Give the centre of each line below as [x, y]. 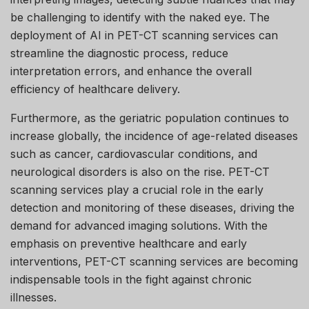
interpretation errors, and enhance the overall [131, 71]
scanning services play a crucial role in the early [137, 189]
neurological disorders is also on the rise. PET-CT [140, 171]
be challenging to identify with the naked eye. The [140, 17]
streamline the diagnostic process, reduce [119, 53]
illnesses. [33, 297]
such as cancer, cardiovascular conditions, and [134, 153]
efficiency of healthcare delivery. [95, 89]
